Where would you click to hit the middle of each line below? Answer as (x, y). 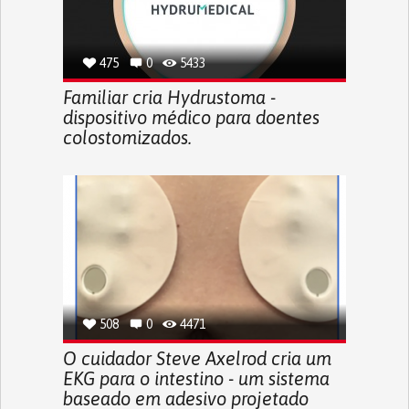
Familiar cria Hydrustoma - (169, 97)
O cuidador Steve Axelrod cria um (197, 358)
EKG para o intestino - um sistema (196, 378)
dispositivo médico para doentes (191, 117)
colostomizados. (127, 137)
